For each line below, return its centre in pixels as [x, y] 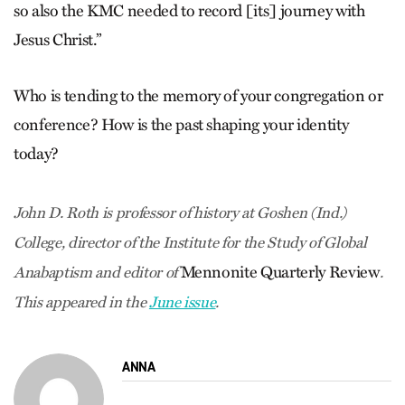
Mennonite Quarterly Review [280, 272]
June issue [182, 302]
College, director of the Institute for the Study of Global [190, 243]
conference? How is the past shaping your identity [181, 125]
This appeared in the [81, 302]
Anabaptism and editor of [97, 273]
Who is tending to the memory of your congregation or [198, 96]
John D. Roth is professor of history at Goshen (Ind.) [180, 213]
